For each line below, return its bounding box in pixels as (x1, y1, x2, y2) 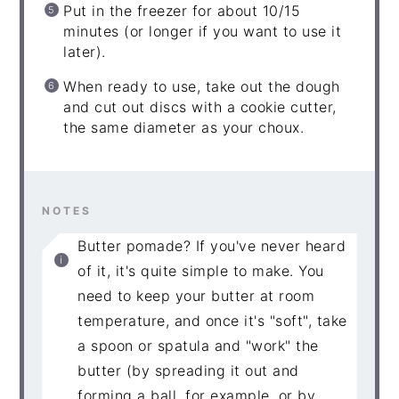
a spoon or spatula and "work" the (77, 336, 319, 354)
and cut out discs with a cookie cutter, (63, 97, 337, 116)
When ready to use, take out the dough (63, 77, 340, 95)
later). (63, 42, 106, 61)
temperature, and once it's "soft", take (77, 311, 347, 330)
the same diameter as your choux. (63, 118, 305, 136)
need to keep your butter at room (77, 286, 315, 305)
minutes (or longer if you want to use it (63, 21, 342, 40)
